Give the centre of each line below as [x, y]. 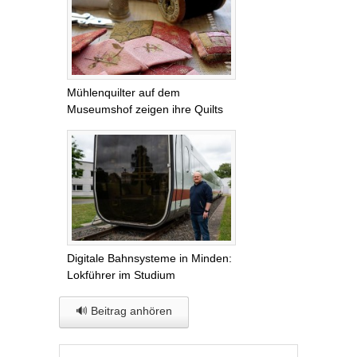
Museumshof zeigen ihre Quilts [145, 110]
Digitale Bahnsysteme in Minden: [149, 258]
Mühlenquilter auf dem [124, 93]
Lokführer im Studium [121, 275]
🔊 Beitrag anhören [124, 310]
